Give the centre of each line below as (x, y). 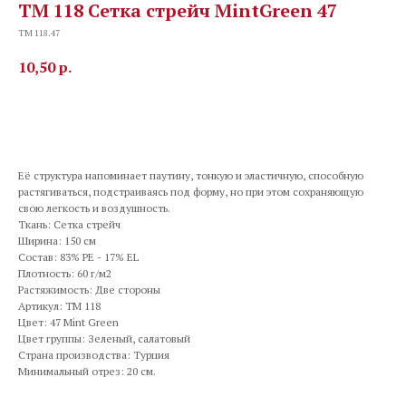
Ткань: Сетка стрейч (69, 224)
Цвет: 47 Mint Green (68, 322)
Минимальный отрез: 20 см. (87, 371)
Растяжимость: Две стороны (89, 289)
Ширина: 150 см (57, 240)
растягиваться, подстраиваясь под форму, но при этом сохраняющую (191, 191)
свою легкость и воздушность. (94, 208)
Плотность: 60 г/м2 (65, 273)
